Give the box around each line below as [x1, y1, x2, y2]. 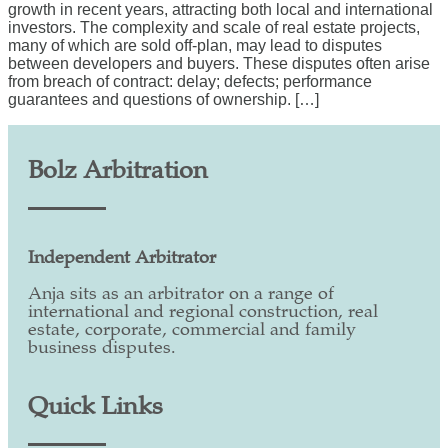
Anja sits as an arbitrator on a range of [28, 285, 334, 304]
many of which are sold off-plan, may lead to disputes [8, 36, 382, 54]
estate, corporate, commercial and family [28, 321, 356, 340]
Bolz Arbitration [28, 159, 208, 185]
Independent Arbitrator [28, 249, 216, 268]
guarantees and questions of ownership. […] [8, 90, 319, 108]
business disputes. [28, 339, 176, 358]
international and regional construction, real [28, 303, 378, 322]
